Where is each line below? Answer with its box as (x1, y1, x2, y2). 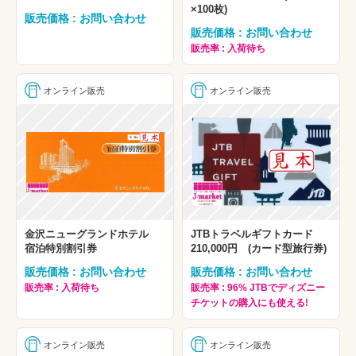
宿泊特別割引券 (25, 242, 97, 254)
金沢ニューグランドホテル (25, 227, 159, 240)
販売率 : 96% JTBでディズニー (191, 281, 325, 293)
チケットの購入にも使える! (191, 296, 308, 308)
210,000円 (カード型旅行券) (191, 242, 327, 254)
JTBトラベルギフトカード (191, 227, 323, 240)
